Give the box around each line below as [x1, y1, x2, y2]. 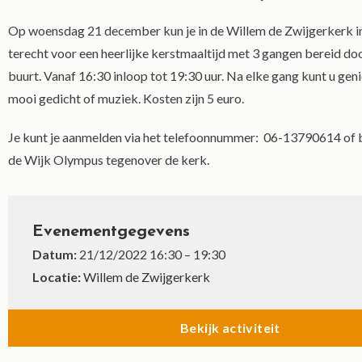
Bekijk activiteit [180, 320, 280, 335]
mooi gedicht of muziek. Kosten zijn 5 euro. [8, 90, 244, 106]
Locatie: [32, 269, 81, 284]
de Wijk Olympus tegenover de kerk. [8, 152, 209, 167]
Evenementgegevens [32, 224, 190, 240]
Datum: [32, 246, 77, 262]
